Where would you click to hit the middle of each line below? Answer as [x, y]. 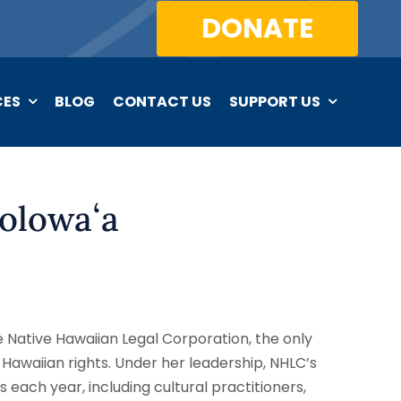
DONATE [257, 29]
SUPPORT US [275, 101]
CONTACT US [162, 101]
